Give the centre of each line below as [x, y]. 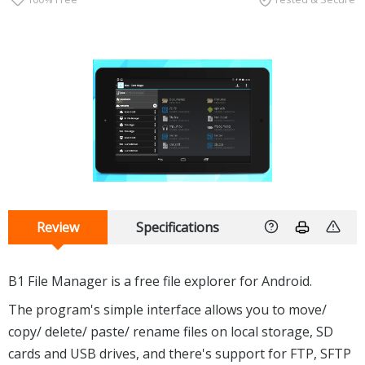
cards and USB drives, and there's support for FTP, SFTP [180, 353]
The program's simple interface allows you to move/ [167, 309]
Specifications [178, 227]
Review [58, 227]
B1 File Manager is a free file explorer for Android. [160, 281]
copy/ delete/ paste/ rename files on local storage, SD [171, 331]
